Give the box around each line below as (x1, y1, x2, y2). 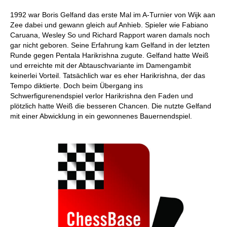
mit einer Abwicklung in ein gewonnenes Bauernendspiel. (10, 112, 192, 120)
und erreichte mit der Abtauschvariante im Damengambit (10, 61, 191, 69)
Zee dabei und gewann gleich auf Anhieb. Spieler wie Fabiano (10, 21, 208, 29)
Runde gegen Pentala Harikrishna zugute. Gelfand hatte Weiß (10, 51, 209, 59)
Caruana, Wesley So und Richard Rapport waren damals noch (10, 31, 210, 39)
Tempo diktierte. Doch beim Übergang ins (10, 82, 143, 90)
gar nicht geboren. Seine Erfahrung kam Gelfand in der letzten (10, 41, 210, 49)
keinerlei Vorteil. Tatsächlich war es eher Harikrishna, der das (10, 71, 205, 80)
